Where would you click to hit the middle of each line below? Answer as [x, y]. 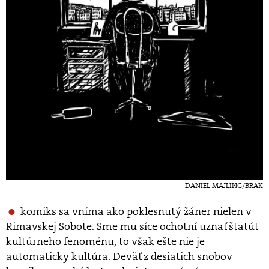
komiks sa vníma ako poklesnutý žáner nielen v [136, 212]
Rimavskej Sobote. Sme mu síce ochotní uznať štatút [132, 227]
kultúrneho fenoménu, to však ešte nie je [105, 242]
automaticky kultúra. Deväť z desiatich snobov [119, 257]
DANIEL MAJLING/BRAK [224, 186]
